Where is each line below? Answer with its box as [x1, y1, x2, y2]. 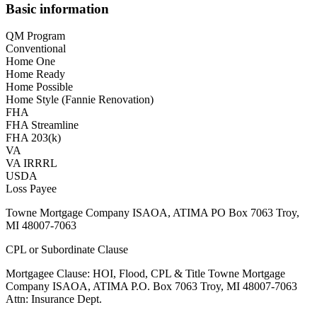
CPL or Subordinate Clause [6, 243, 128, 256]
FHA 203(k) [6, 132, 61, 144]
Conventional [6, 42, 66, 55]
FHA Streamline [6, 119, 79, 132]
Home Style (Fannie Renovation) [6, 93, 154, 106]
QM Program [6, 30, 65, 42]
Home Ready [6, 68, 65, 81]
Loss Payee [6, 183, 57, 195]
